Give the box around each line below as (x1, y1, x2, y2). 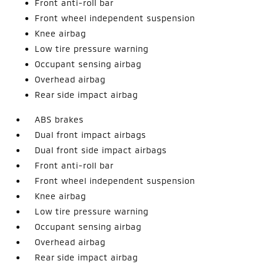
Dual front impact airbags (35, 129, 147, 140)
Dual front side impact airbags (35, 144, 167, 155)
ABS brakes (35, 114, 84, 124)
